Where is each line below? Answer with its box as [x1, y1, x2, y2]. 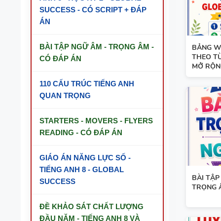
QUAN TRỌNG [39, 91, 91, 100]
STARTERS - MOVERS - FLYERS [39, 116, 153, 125]
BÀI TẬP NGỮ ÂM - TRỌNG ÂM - [39, 42, 154, 51]
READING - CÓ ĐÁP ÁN [39, 128, 122, 137]
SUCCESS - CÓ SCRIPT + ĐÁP [39, 5, 147, 14]
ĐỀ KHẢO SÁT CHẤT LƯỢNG [39, 202, 144, 211]
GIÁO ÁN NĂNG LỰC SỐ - [39, 153, 131, 162]
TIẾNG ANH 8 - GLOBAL [39, 165, 124, 174]
